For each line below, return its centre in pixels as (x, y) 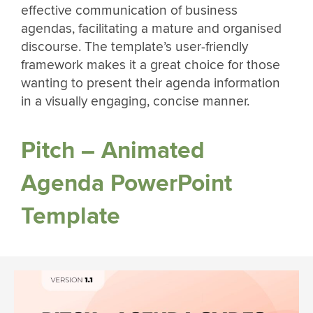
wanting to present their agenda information (151, 83)
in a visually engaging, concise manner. (135, 102)
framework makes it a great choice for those (151, 65)
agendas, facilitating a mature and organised (151, 29)
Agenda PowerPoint (126, 183)
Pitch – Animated (113, 150)
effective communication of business (129, 11)
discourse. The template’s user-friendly (134, 47)
